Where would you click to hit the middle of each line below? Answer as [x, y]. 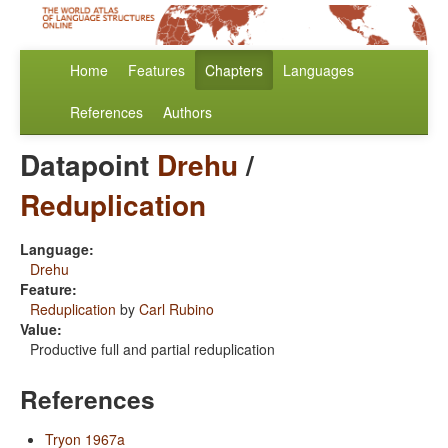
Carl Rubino [176, 309]
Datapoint [88, 165]
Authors [187, 112]
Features [156, 70]
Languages [318, 70]
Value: [41, 329]
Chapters [234, 70]
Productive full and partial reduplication [152, 349]
